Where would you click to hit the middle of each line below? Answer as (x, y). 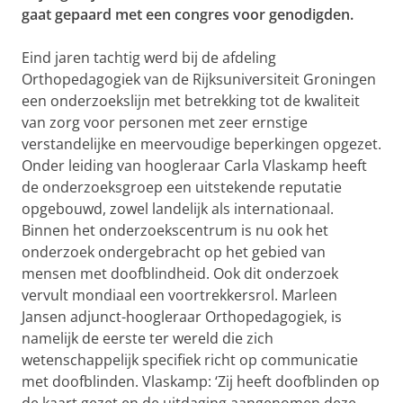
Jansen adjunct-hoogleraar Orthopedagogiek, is (182, 317)
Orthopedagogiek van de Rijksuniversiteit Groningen (199, 79)
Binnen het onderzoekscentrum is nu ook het (175, 230)
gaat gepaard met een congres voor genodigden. (188, 14)
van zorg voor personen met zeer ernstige (165, 122)
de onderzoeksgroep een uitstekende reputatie (182, 187)
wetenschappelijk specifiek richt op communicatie (190, 360)
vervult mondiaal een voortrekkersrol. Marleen (179, 295)
